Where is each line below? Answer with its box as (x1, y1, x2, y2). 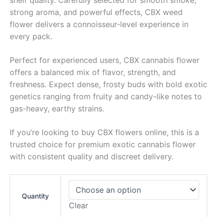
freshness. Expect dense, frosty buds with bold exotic (10, 79, 207, 89)
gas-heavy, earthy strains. (10, 103, 104, 113)
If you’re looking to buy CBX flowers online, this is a (10, 127, 199, 137)
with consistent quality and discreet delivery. (10, 151, 173, 161)
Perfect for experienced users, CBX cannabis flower (10, 55, 200, 65)
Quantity (22, 191, 49, 200)
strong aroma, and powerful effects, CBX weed (10, 7, 183, 17)
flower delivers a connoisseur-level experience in (10, 19, 188, 29)
